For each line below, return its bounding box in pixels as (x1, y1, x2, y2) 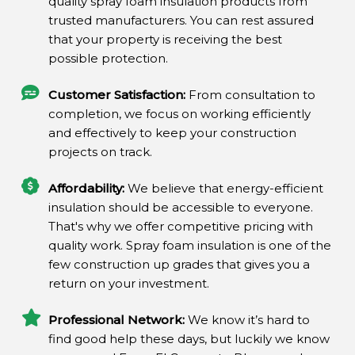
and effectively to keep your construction (48, 125, 297, 140)
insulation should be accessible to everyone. (48, 200, 314, 215)
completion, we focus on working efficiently (48, 106, 311, 121)
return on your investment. (48, 276, 210, 291)
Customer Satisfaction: (48, 87, 186, 102)
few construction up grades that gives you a (48, 257, 311, 272)
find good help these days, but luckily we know (48, 331, 330, 346)
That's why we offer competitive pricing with (48, 219, 314, 234)
